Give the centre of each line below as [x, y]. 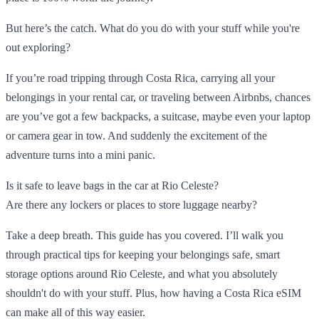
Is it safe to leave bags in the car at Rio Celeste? [112, 185]
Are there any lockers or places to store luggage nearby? [131, 204]
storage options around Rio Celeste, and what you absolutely [142, 273]
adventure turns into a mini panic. [80, 155]
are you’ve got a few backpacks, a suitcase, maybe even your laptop [158, 116]
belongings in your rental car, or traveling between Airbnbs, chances [158, 97]
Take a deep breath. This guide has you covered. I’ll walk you [145, 235]
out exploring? [38, 47]
